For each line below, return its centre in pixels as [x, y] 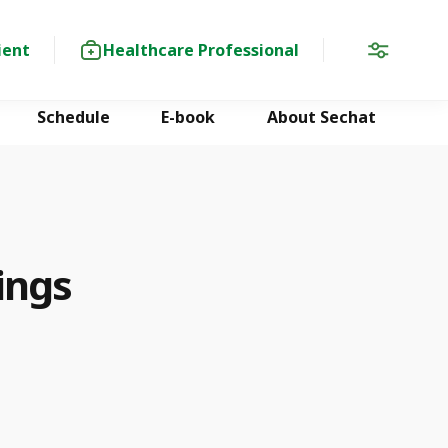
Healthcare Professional [201, 49]
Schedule [73, 117]
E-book [188, 117]
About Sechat [321, 117]
